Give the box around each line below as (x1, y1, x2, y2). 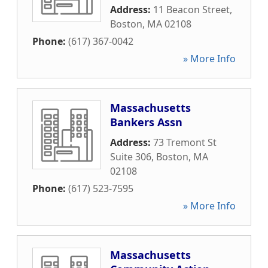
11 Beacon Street (153, 3, 230, 16)
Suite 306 (110, 150, 151, 163)
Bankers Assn (110, 115, 182, 129)
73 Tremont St (153, 136, 217, 149)
